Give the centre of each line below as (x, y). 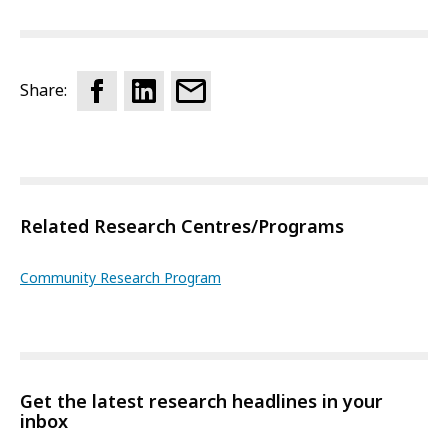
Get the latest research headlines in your (201, 401)
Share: (43, 91)
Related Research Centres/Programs (182, 226)
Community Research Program (120, 277)
